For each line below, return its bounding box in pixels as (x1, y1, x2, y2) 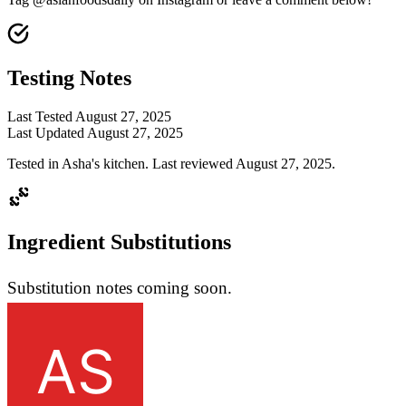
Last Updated (7, 124, 84, 140)
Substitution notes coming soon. (7, 277, 232, 297)
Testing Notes (7, 65, 131, 90)
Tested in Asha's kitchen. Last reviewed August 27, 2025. (7, 155, 335, 171)
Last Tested (7, 108, 72, 124)
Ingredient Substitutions (7, 229, 231, 254)
